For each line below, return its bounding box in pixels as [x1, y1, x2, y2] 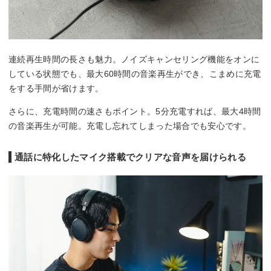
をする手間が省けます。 [8, 83, 104, 93]
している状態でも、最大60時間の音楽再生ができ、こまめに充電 [8, 68, 261, 79]
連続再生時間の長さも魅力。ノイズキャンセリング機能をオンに [8, 54, 260, 64]
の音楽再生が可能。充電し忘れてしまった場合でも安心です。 [8, 120, 251, 131]
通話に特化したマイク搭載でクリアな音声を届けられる [15, 151, 247, 162]
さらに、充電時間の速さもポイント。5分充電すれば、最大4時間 [8, 106, 261, 116]
